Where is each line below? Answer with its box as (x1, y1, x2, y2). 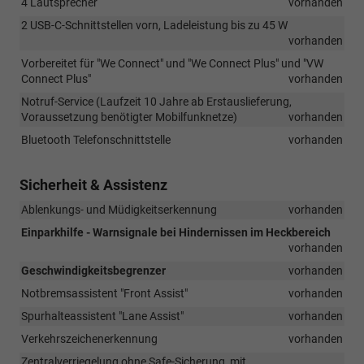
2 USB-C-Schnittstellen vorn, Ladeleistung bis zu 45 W (21, 18, 288, 32)
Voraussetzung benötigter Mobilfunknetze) (21, 110, 237, 123)
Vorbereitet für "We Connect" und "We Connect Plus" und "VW (21, 56, 323, 70)
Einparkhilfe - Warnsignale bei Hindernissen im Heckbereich (21, 225, 331, 239)
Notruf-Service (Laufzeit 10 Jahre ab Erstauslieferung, (21, 94, 292, 108)
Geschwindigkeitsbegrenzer (21, 263, 166, 277)
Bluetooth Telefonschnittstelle (21, 132, 171, 146)
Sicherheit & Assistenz (19, 175, 167, 193)
